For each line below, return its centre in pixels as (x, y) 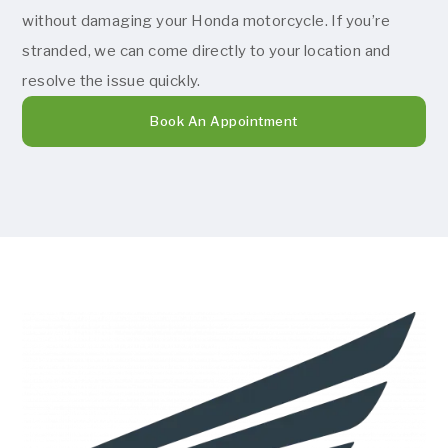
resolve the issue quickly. (111, 80)
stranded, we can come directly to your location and (206, 50)
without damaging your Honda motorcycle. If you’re (206, 20)
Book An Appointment (224, 120)
